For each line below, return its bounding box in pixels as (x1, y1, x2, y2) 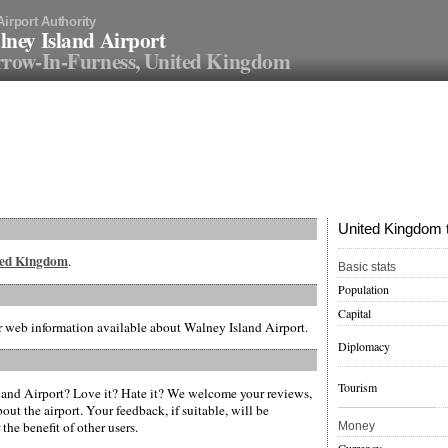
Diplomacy (338, 338, 390, 355)
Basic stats (338, 260, 396, 275)
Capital (338, 305, 371, 322)
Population (338, 281, 389, 298)
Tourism (338, 379, 377, 396)
